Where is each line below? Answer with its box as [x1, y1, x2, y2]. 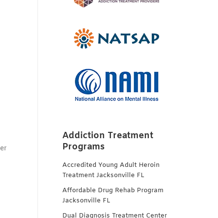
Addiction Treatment [62, 130, 153, 142]
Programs [62, 141, 105, 153]
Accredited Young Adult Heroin [62, 161, 160, 169]
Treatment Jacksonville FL [62, 171, 145, 180]
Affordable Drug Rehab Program [62, 186, 163, 195]
